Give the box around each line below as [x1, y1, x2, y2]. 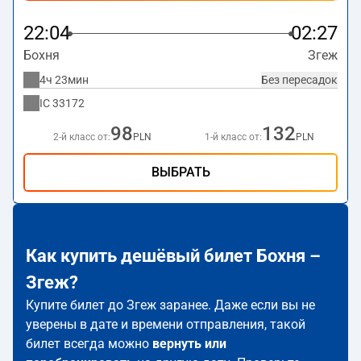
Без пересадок [261, 73, 338, 86]
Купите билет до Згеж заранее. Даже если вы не [26, 297, 315, 313]
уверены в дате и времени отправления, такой [26, 317, 305, 332]
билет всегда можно [26, 336, 152, 351]
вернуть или [152, 336, 226, 351]
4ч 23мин [39, 73, 89, 86]
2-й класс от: [52, 131, 110, 143]
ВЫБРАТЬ [151, 164, 210, 180]
